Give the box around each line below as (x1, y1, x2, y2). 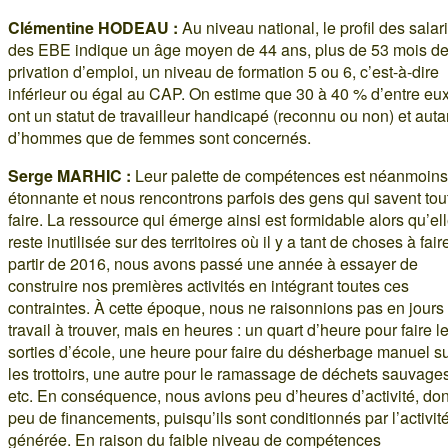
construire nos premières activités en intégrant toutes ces (8, 273, 409, 297)
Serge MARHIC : (8, 163, 131, 187)
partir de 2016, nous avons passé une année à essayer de (8, 251, 418, 275)
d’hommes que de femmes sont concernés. (8, 125, 311, 149)
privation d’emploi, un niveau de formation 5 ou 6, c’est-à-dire (8, 59, 439, 83)
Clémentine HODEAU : (8, 15, 178, 39)
